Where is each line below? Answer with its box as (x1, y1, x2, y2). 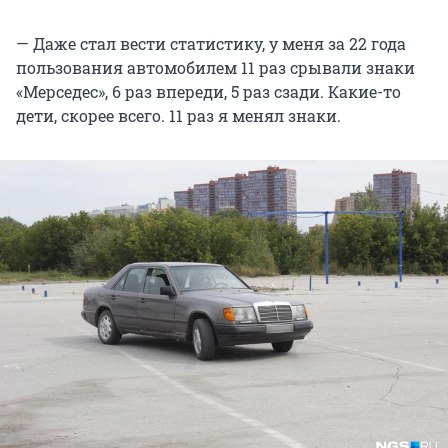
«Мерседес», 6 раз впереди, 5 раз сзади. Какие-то (16, 81, 401, 103)
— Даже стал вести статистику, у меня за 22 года (16, 33, 406, 55)
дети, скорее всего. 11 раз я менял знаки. (16, 105, 341, 127)
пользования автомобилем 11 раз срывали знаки (16, 57, 415, 79)
